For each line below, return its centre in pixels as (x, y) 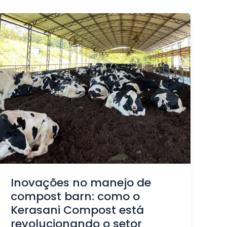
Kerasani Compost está (78, 210)
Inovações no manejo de (81, 183)
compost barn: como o (75, 197)
